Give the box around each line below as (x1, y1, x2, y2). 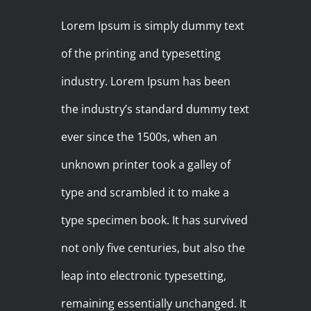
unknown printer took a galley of (61, 157, 231, 173)
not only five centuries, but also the (61, 240, 246, 256)
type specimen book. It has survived (61, 212, 249, 228)
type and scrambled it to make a (61, 185, 230, 201)
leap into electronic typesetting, (61, 268, 227, 284)
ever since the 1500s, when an (61, 129, 218, 145)
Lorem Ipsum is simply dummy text (61, 18, 245, 34)
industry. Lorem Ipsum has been (61, 74, 231, 90)
